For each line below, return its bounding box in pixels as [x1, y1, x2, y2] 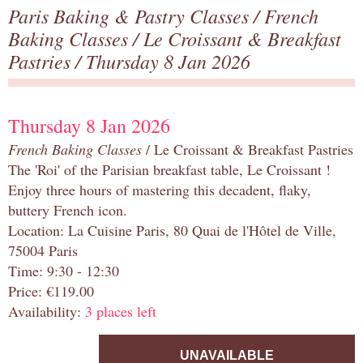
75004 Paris [8, 241, 78, 261]
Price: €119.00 [8, 281, 94, 301]
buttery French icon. [8, 200, 127, 220]
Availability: [8, 301, 85, 322]
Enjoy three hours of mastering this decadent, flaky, [8, 180, 311, 200]
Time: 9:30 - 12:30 [8, 261, 119, 281]
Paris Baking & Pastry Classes [8, 2, 254, 29]
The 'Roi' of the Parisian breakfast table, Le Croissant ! [8, 160, 331, 180]
